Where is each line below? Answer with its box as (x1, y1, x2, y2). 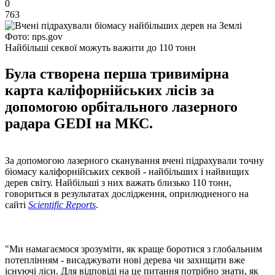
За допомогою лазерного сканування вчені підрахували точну (5, 155, 264, 166)
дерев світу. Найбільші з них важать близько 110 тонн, (5, 177, 231, 188)
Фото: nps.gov (5, 31, 63, 42)
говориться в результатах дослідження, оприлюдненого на (5, 188, 249, 199)
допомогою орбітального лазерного (5, 98, 238, 115)
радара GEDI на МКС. (5, 115, 153, 131)
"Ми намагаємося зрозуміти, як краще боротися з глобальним (5, 243, 262, 254)
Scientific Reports (28, 199, 96, 210)
